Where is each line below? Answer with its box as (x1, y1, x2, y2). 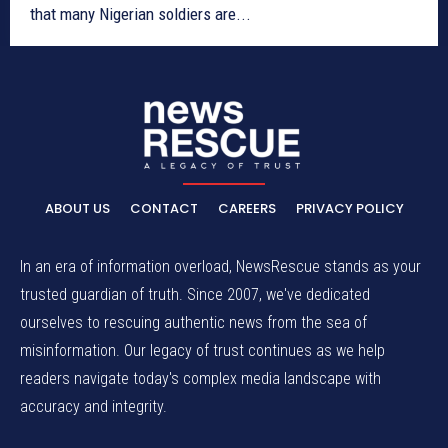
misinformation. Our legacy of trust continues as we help (20, 340, 385, 360)
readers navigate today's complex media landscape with (20, 368, 381, 388)
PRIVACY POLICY (295, 198, 404, 218)
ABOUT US (44, 198, 110, 218)
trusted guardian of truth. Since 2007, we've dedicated (20, 284, 370, 304)
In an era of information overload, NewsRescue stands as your (20, 256, 421, 276)
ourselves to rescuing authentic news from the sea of (20, 312, 367, 332)
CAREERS (217, 198, 276, 218)
